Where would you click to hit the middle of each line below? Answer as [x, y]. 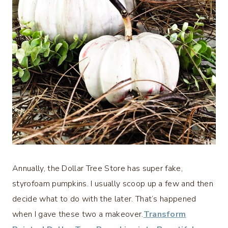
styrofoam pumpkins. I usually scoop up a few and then [113, 184]
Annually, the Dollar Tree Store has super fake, [98, 169]
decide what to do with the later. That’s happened [104, 199]
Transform [165, 215]
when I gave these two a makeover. [78, 215]
